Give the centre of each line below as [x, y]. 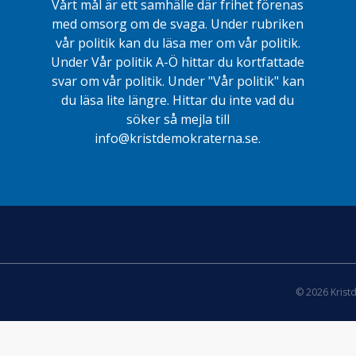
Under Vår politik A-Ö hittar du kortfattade [178, 62]
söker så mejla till [178, 120]
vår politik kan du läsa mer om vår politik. [178, 43]
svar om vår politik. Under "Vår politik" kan [178, 81]
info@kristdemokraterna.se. [178, 139]
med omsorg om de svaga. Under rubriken [178, 24]
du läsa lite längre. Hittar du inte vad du [178, 101]
